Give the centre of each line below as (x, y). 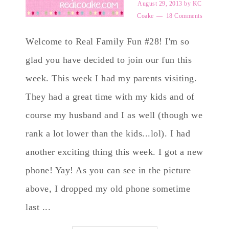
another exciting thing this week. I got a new (114, 152)
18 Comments (184, 16)
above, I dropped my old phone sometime (108, 189)
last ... (38, 207)
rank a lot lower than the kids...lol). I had (108, 133)
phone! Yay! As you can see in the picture (108, 170)
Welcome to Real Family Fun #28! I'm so (107, 41)
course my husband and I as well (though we (114, 115)
